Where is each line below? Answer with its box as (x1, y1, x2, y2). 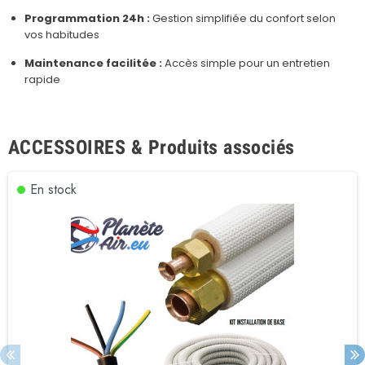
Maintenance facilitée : (24, 55, 162, 71)
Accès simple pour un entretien (162, 55, 330, 71)
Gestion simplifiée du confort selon (150, 10, 336, 26)
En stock (30, 179, 77, 199)
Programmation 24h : (24, 10, 150, 26)
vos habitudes (24, 26, 99, 42)
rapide (24, 71, 60, 87)
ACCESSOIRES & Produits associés (8, 135, 295, 159)
